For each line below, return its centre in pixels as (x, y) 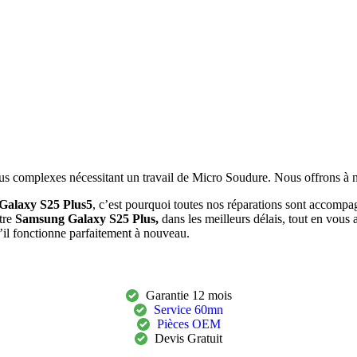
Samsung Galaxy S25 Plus (85, 218)
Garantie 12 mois (188, 295)
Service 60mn (188, 309)
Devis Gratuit (188, 338)
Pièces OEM (188, 324)
